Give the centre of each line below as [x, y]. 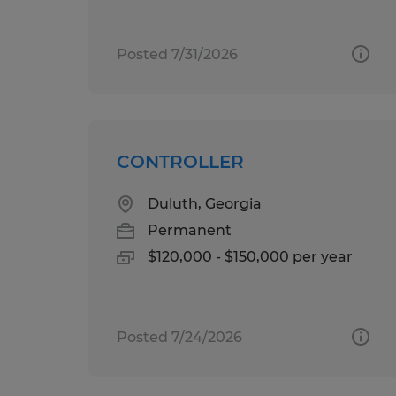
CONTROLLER [180, 161]
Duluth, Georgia [205, 203]
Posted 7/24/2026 [179, 337]
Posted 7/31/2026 [177, 54]
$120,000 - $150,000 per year [250, 256]
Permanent [190, 230]
